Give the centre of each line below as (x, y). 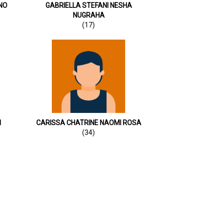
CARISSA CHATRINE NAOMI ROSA (88, 122)
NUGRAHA (88, 15)
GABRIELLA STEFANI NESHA (88, 5)
